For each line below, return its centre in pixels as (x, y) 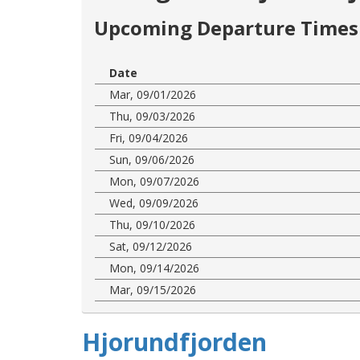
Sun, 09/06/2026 (152, 159)
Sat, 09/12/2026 (151, 246)
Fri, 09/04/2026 (149, 137)
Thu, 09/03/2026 (152, 116)
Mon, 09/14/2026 (154, 268)
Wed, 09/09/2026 (154, 202)
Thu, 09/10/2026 (152, 224)
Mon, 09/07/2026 (154, 181)
